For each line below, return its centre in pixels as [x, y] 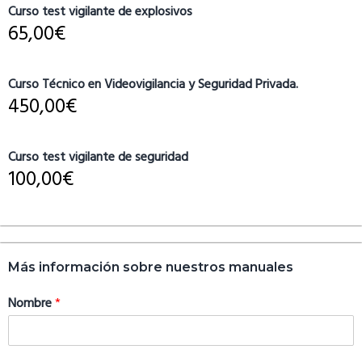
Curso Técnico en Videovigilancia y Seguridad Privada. [153, 84]
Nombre [32, 304]
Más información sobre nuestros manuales [151, 267]
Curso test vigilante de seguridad [98, 157]
